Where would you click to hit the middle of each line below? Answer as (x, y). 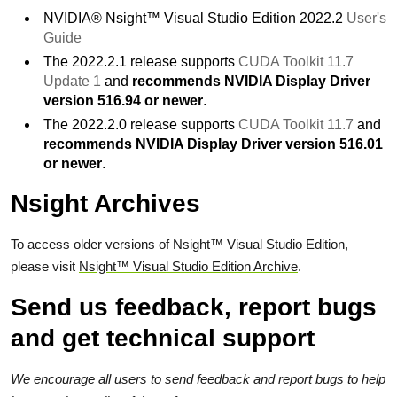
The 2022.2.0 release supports (141, 125)
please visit (45, 266)
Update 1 (72, 81)
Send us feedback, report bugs (194, 307)
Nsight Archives (105, 203)
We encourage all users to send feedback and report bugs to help (198, 379)
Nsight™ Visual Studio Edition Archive (188, 266)
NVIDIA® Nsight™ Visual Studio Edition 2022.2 (195, 18)
